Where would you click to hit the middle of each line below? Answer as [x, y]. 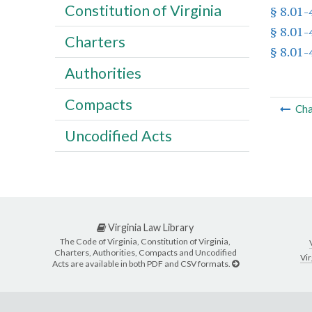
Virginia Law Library [150, 228]
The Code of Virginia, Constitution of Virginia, [145, 241]
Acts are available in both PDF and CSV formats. [142, 263]
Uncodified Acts [118, 135]
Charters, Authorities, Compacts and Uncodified [145, 252]
